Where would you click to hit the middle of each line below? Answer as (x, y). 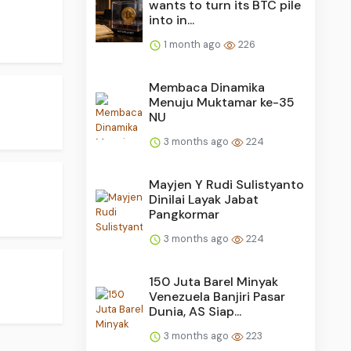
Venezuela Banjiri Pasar (217, 297)
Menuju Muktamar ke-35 (222, 103)
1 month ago (193, 45)
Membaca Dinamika (207, 88)
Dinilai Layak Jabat (204, 200)
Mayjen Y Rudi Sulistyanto (227, 185)
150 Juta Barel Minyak (214, 282)
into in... (172, 20)
